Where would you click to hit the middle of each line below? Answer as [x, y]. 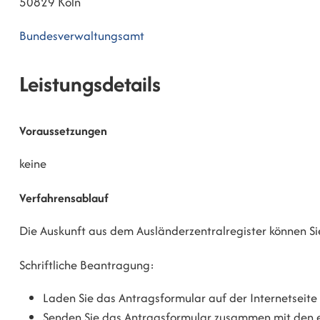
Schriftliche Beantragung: [87, 265]
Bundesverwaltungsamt [82, 36]
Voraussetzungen [63, 131]
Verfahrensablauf [64, 197]
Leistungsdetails [90, 84]
